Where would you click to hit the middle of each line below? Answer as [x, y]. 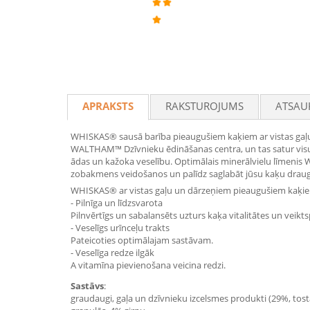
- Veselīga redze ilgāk [112, 253]
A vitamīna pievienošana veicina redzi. [148, 265]
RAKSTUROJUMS [204, 106]
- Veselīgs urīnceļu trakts [120, 228]
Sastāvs [87, 286]
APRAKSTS [108, 106]
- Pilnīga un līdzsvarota [117, 203]
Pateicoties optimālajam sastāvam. [142, 240]
